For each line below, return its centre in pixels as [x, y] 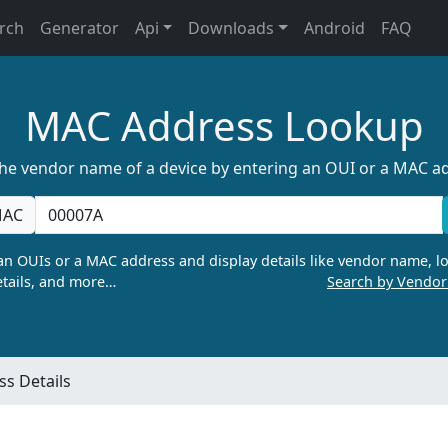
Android [335, 28]
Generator [79, 28]
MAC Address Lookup [224, 125]
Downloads [231, 28]
